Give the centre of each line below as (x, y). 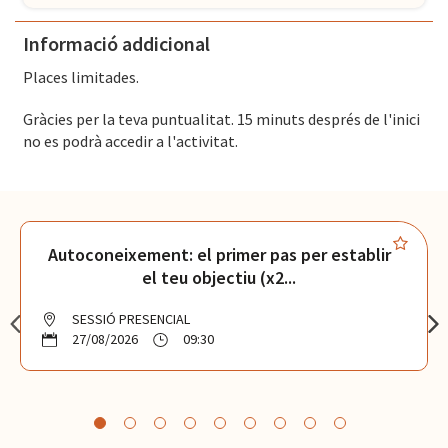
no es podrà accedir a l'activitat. (130, 141)
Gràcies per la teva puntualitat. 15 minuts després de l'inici (221, 119)
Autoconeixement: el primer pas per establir (219, 255)
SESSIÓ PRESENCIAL (131, 319)
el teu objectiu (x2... (219, 278)
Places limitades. (81, 77)
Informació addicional (116, 44)
